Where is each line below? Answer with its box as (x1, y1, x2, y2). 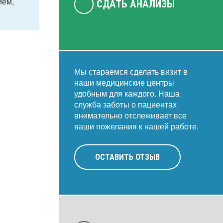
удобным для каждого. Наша (74, 88, 180, 99)
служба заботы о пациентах (74, 99, 177, 110)
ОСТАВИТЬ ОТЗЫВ (95, 152, 160, 162)
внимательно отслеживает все (74, 110, 187, 121)
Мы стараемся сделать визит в (74, 66, 188, 77)
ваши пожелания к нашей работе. (74, 120, 199, 132)
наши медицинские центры (74, 77, 174, 88)
